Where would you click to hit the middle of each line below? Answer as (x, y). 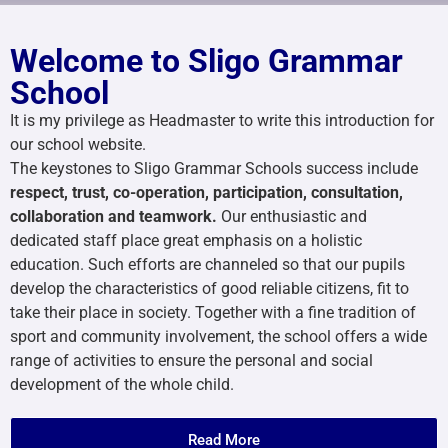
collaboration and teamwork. (113, 216)
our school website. (80, 144)
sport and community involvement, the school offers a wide (218, 336)
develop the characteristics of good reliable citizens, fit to (209, 288)
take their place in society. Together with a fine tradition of (213, 312)
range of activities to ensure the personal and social (191, 360)
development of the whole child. (122, 384)
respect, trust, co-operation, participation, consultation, (206, 192)
